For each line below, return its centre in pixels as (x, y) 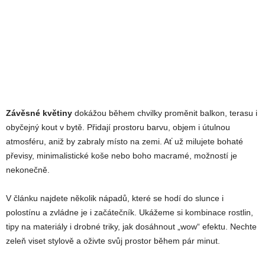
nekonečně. (28, 169)
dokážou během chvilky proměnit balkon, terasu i (165, 113)
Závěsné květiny (39, 113)
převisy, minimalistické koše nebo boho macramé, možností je (122, 155)
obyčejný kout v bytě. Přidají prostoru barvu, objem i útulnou (118, 127)
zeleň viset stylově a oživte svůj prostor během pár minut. (113, 240)
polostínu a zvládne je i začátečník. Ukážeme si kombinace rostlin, (130, 212)
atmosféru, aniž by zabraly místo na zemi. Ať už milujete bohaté (125, 141)
